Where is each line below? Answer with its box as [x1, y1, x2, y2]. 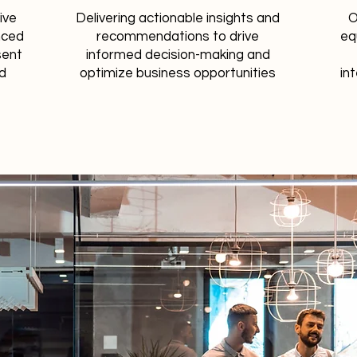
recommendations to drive [96, 29, 259, 44]
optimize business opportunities [80, 66, 276, 80]
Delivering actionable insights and [76, 11, 280, 25]
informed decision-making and [85, 48, 270, 62]
